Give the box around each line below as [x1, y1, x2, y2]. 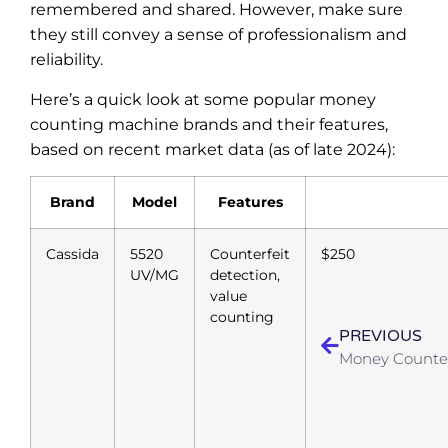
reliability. [30, 50, 103, 70]
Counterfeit [210, 244, 290, 263]
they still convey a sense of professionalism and [30, 25, 407, 45]
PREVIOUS [339, 326, 422, 347]
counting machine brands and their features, [30, 114, 388, 134]
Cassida [46, 244, 99, 263]
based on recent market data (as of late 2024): [30, 139, 395, 159]
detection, [210, 265, 280, 284]
